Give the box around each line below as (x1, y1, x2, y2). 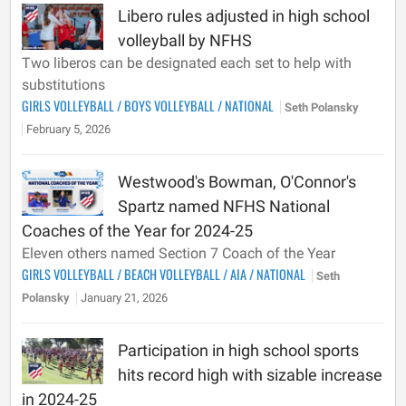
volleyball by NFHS (118, 31, 252, 50)
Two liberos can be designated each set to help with (22, 54, 352, 72)
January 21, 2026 (81, 291, 168, 304)
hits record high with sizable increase (118, 365, 382, 384)
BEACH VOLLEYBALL (124, 265, 223, 284)
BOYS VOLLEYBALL (124, 96, 217, 115)
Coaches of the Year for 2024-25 (22, 221, 253, 240)
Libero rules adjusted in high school (118, 6, 370, 25)
